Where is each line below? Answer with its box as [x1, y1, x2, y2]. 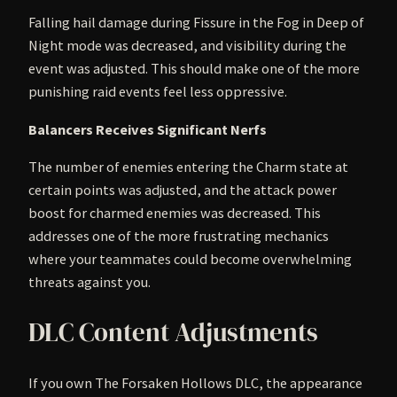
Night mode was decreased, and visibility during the [28, 36, 346, 55]
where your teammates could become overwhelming [28, 249, 352, 268]
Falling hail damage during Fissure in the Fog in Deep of [28, 13, 364, 32]
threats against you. [28, 272, 151, 291]
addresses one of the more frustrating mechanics [28, 226, 329, 245]
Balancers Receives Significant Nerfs [28, 120, 267, 138]
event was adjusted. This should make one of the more [28, 59, 360, 78]
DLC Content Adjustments [28, 314, 318, 350]
